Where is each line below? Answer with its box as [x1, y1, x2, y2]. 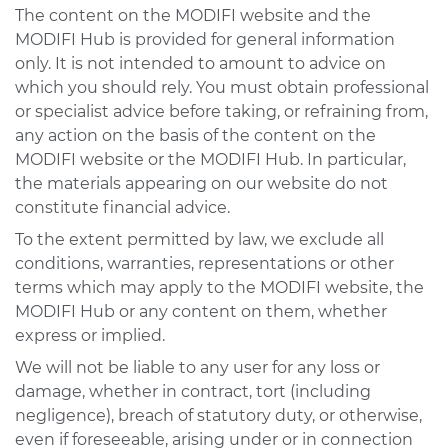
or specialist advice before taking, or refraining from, [15, 102, 428, 121]
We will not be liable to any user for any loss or [15, 358, 380, 377]
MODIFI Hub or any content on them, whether [15, 302, 387, 321]
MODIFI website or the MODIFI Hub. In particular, [15, 150, 406, 169]
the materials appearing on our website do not [15, 174, 388, 193]
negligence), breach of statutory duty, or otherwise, [15, 406, 422, 425]
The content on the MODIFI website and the [15, 6, 371, 25]
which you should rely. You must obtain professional [15, 78, 429, 97]
